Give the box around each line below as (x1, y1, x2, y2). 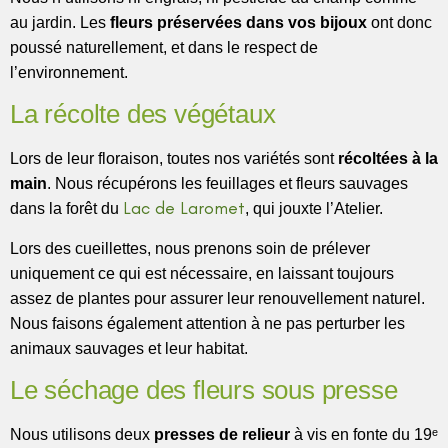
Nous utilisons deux (10, 426, 154, 444)
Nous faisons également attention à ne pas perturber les (10, 314, 405, 332)
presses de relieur (154, 426, 290, 444)
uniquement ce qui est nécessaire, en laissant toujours (10, 264, 394, 282)
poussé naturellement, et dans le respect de (10, 39, 318, 56)
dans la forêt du (10, 200, 123, 218)
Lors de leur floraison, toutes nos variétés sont (10, 150, 338, 168)
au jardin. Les (10, 14, 110, 31)
